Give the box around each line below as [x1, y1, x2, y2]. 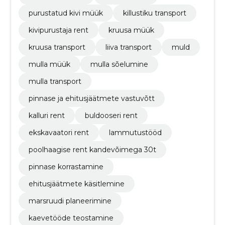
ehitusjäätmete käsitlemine [28, 179, 125, 189]
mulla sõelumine [90, 60, 148, 69]
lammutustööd [108, 128, 162, 138]
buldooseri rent [84, 111, 138, 121]
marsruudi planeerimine [28, 196, 111, 206]
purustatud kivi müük [28, 9, 103, 18]
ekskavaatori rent [28, 128, 89, 138]
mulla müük [28, 60, 70, 69]
